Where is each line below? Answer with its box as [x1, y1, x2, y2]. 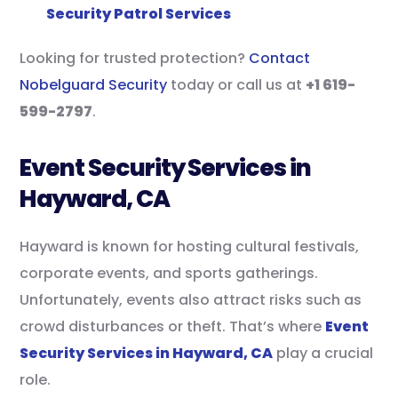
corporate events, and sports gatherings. [20, 262, 319, 283]
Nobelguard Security [20, 74, 168, 95]
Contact [249, 47, 311, 68]
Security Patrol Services [46, 3, 232, 24]
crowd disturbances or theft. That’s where [20, 315, 326, 337]
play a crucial [273, 342, 374, 363]
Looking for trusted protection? [20, 47, 250, 68]
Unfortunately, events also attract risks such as [20, 289, 362, 310]
